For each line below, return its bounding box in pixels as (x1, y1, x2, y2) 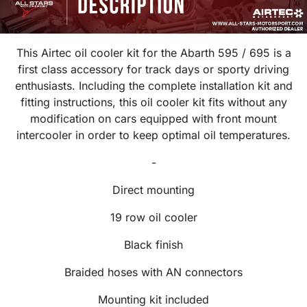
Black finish (124, 238, 183, 252)
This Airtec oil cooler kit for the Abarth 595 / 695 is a (16, 46, 291, 60)
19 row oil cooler (110, 210, 197, 225)
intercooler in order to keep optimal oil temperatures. (16, 128, 291, 143)
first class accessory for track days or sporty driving (18, 62, 289, 77)
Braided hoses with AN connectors (64, 265, 243, 280)
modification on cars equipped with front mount (30, 112, 277, 126)
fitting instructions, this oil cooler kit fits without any (20, 95, 287, 110)
